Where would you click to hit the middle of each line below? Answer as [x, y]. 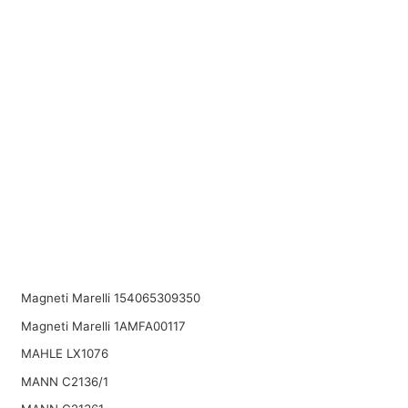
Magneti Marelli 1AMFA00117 [103, 326]
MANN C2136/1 [64, 381]
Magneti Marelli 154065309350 [110, 298]
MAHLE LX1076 [64, 354]
